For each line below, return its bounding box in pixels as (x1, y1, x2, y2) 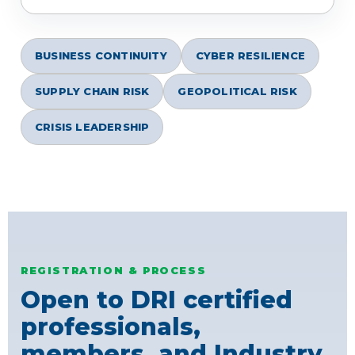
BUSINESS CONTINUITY (35, 49, 167, 63)
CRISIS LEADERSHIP (35, 120, 150, 134)
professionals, (21, 312, 200, 342)
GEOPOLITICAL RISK (177, 85, 297, 98)
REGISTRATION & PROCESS (21, 264, 207, 277)
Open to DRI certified (21, 285, 292, 315)
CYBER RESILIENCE (195, 49, 306, 63)
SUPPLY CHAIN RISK (35, 85, 150, 98)
